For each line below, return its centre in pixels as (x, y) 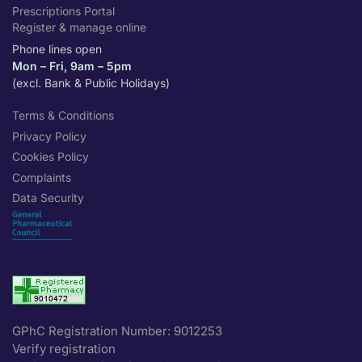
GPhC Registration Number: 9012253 (117, 330)
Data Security (48, 198)
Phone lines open (57, 49)
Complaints (42, 177)
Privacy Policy (49, 136)
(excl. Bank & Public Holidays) (91, 83)
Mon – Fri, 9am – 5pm (72, 66)
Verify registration (64, 348)
